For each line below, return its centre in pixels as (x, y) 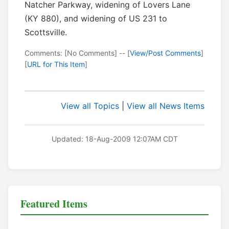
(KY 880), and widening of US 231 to (96, 19)
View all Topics (90, 106)
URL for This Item (56, 64)
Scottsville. (46, 32)
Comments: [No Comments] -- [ (77, 53)
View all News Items (166, 106)
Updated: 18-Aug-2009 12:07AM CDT (114, 139)
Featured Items (54, 204)
